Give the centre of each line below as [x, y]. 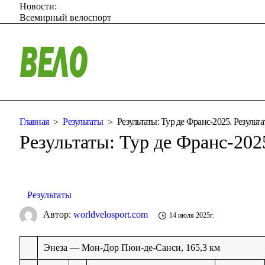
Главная [34, 122]
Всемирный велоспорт [66, 17]
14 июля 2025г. [192, 216]
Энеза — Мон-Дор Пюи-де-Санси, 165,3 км [132, 247]
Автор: [59, 214]
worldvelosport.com [111, 214]
